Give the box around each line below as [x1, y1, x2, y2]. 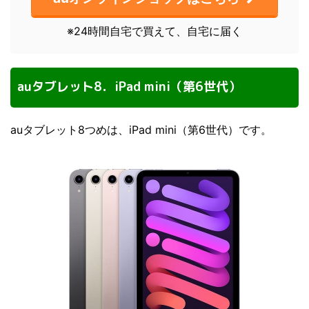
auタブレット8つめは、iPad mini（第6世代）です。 [10, 123, 272, 137]
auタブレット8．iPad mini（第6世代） [17, 78, 241, 96]
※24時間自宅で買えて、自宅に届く [67, 24, 242, 39]
